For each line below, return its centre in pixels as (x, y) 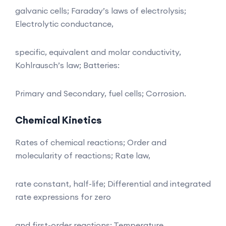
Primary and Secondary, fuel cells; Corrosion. (101, 93)
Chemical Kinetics (58, 120)
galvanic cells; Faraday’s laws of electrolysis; (101, 10)
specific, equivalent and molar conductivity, (98, 52)
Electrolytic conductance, (64, 23)
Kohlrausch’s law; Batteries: (67, 65)
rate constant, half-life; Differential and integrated (113, 183)
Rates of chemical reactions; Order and (91, 142)
